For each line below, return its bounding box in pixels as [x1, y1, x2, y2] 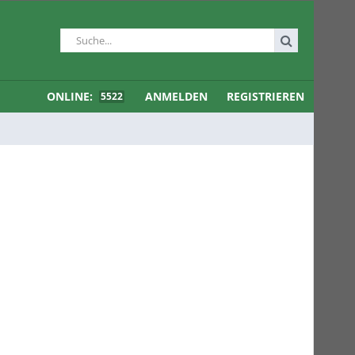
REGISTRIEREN [227, 89, 304, 104]
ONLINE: [47, 89, 96, 104]
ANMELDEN [145, 89, 208, 104]
